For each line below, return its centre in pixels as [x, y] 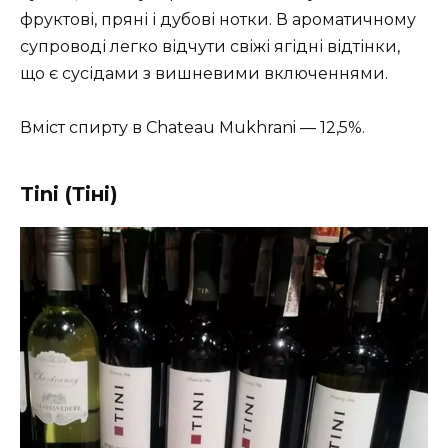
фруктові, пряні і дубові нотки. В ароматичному [218, 19]
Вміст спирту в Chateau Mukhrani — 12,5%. [192, 127]
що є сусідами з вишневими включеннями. [204, 73]
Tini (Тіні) [69, 193]
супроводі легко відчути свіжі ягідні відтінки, [210, 46]
